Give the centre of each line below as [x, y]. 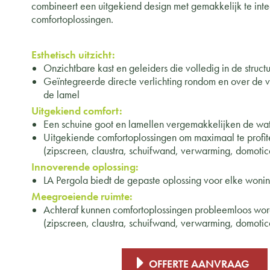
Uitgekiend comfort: [77, 111]
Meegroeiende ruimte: [82, 196]
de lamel [61, 94]
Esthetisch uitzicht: [73, 55]
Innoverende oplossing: [85, 167]
